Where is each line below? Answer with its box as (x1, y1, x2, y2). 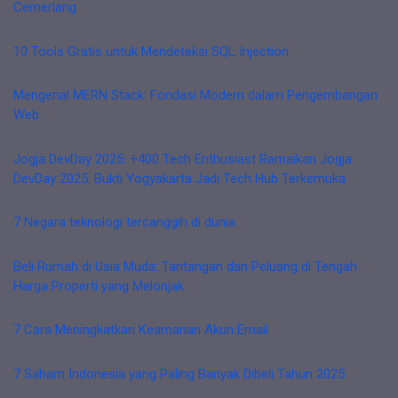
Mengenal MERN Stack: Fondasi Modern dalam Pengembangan (13, 87, 378, 103)
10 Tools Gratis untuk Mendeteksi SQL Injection (13, 43, 289, 60)
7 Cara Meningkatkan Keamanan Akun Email (13, 322, 268, 338)
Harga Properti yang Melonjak (13, 277, 184, 294)
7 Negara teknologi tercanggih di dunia (13, 214, 235, 230)
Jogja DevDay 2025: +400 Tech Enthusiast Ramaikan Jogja (13, 150, 352, 167)
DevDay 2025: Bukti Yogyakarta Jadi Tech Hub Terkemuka (13, 170, 346, 187)
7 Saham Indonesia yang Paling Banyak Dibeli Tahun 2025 (13, 365, 345, 382)
